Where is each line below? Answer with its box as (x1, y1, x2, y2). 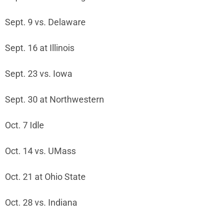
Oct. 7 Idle (5, 120, 44, 130)
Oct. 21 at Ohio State (5, 172, 86, 182)
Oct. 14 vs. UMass (5, 146, 76, 156)
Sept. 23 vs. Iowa (5, 69, 72, 79)
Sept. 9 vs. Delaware (5, 17, 86, 27)
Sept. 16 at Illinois (5, 43, 74, 53)
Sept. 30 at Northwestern (5, 95, 104, 105)
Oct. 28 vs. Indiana (5, 198, 77, 208)
